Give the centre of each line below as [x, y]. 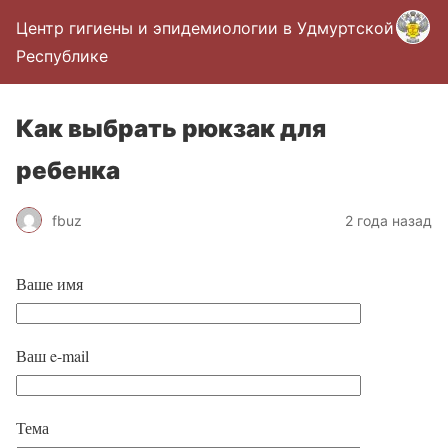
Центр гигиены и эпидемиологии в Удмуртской [205, 28]
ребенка [68, 170]
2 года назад [388, 220]
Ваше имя [49, 283]
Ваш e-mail [52, 355]
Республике [62, 56]
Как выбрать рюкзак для [171, 128]
